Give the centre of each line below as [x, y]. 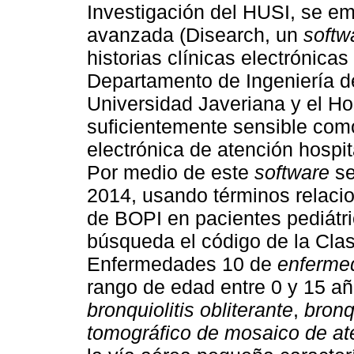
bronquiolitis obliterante [190, 310]
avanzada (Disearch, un [195, 35]
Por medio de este [171, 173]
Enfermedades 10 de [182, 264]
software [292, 173]
